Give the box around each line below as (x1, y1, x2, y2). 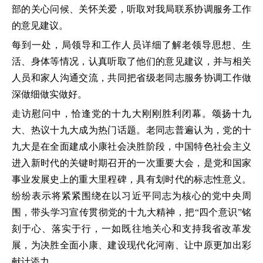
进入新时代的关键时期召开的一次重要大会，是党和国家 (12, 157, 251, 168)
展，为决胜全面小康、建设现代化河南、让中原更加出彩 (12, 240, 251, 250)
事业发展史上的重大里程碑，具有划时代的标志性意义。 (12, 174, 251, 184)
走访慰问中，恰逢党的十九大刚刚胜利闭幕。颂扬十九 (12, 108, 251, 119)
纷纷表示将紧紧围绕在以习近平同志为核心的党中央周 (12, 190, 251, 201)
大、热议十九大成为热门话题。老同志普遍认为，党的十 (12, 124, 251, 135)
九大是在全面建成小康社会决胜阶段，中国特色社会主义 (12, 141, 251, 151)
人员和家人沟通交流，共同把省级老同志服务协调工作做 (12, 72, 251, 83)
